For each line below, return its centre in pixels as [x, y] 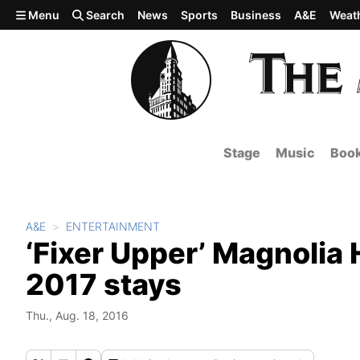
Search [104, 15]
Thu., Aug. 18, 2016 [77, 315]
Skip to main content [70, 14]
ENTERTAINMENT [113, 226]
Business [256, 15]
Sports [200, 15]
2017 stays [104, 284]
